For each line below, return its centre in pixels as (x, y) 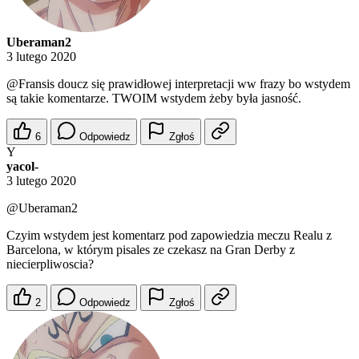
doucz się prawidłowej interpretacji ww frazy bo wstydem (202, 84)
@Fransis (30, 84)
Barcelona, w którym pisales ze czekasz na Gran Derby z (151, 250)
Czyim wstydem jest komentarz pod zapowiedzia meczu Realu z (169, 236)
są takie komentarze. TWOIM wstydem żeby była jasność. (154, 99)
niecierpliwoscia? (50, 264)
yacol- (22, 167)
